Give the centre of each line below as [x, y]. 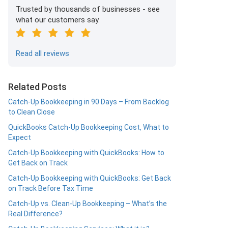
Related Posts [37, 87]
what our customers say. [58, 20]
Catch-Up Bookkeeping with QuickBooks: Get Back [90, 178]
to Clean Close [32, 112]
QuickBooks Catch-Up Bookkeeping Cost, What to [89, 127]
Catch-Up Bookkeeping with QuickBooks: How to [86, 153]
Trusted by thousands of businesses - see [88, 9]
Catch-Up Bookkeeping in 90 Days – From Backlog [89, 102]
